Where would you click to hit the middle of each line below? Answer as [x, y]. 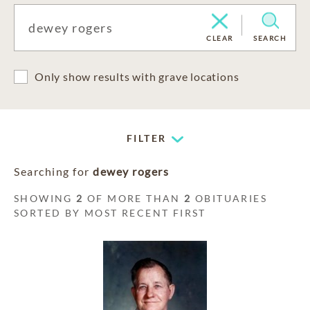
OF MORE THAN [134, 198]
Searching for [53, 171]
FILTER [147, 138]
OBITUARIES [229, 198]
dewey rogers [131, 171]
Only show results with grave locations [137, 76]
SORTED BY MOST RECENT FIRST [110, 213]
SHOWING [45, 198]
